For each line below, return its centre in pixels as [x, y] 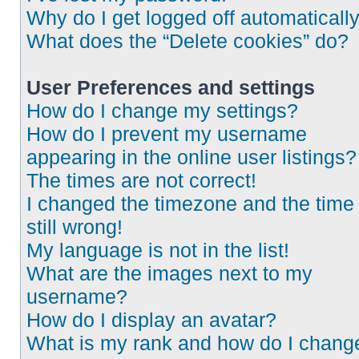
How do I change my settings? [162, 111]
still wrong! [75, 227]
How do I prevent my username [167, 134]
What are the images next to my [169, 273]
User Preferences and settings [171, 87]
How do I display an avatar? [151, 320]
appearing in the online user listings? [192, 157]
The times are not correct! [141, 180]
